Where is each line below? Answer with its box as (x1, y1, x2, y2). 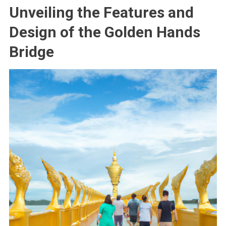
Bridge (9, 42, 54, 61)
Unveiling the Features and (9, 3, 194, 21)
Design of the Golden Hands (9, 23, 200, 41)
